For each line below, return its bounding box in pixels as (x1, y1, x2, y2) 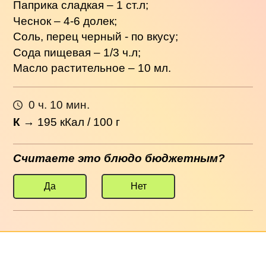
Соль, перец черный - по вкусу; (13, 30, 179, 43)
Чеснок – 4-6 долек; (13, 14, 118, 27)
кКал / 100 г (57, 115, 121, 128)
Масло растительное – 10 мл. (13, 62, 172, 75)
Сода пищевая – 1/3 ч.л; (13, 46, 141, 59)
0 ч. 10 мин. (28, 99, 90, 112)
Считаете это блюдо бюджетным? (13, 152, 226, 164)
